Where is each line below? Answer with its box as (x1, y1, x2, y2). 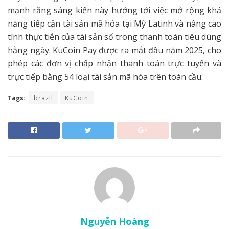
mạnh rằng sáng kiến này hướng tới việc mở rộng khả (8, 4, 221, 16)
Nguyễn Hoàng (80, 215, 149, 227)
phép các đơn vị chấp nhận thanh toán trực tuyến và (8, 57, 221, 69)
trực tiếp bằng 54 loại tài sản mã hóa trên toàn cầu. (8, 71, 203, 82)
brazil (34, 93, 53, 102)
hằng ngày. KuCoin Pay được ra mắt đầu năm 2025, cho (8, 44, 221, 56)
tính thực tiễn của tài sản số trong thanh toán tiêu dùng (8, 31, 221, 42)
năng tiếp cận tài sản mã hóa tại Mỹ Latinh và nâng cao (8, 17, 221, 29)
